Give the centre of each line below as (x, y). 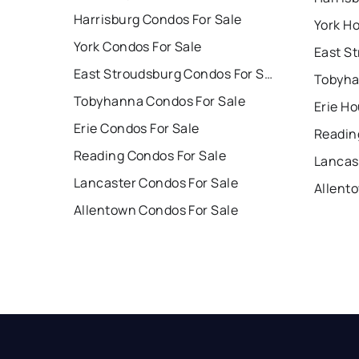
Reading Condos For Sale (150, 155)
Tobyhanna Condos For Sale (159, 101)
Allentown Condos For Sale (156, 210)
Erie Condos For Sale (137, 128)
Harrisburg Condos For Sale (158, 19)
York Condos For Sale (138, 46)
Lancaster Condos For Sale (156, 182)
